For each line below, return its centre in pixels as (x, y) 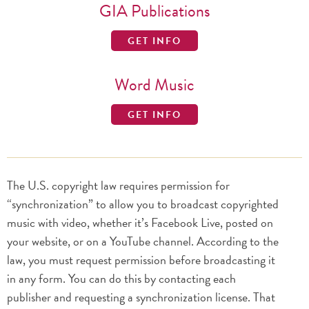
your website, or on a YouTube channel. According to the (143, 241)
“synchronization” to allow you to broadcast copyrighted (143, 204)
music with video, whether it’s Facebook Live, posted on (140, 222)
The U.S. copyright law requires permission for (118, 185)
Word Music (154, 85)
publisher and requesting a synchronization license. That (141, 297)
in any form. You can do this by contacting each (121, 278)
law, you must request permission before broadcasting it (141, 260)
